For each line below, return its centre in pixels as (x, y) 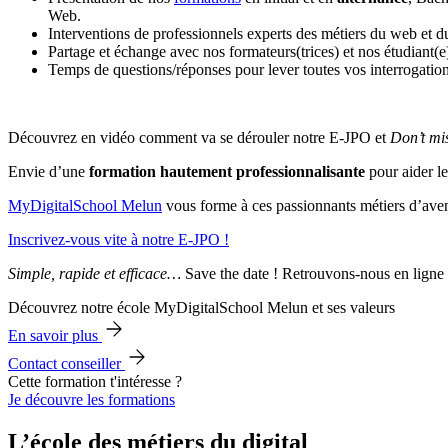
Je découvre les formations (91, 400)
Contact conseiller (66, 364)
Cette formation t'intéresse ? (95, 382)
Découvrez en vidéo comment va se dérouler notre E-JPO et (199, 138)
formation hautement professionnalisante (227, 172)
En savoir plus (55, 336)
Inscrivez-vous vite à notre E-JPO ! (118, 240)
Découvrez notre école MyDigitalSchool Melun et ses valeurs (201, 308)
